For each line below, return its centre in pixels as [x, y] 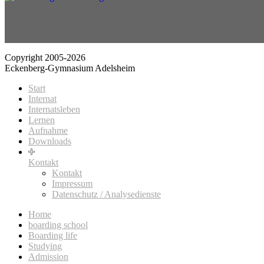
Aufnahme [48, 131]
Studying [45, 246]
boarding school [58, 225]
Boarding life [53, 236]
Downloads [50, 141]
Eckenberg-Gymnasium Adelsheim [70, 68]
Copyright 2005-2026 [45, 58]
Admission [48, 257]
